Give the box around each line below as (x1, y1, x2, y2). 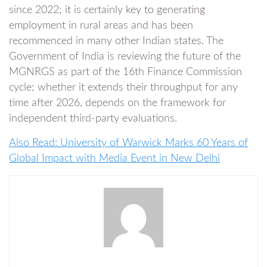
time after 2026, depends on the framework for (9, 97, 226, 108)
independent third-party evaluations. (9, 113, 177, 124)
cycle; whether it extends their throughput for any (9, 82, 238, 93)
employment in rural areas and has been (9, 20, 193, 31)
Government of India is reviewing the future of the (9, 51, 241, 62)
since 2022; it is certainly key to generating (9, 4, 205, 15)
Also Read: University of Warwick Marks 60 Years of (9, 137, 248, 148)
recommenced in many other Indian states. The (9, 35, 223, 46)
